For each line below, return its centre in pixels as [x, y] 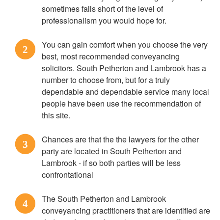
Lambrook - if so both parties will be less [111, 163]
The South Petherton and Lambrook [104, 199]
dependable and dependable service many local [125, 92]
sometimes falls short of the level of [102, 9]
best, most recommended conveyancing [111, 56]
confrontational [68, 175]
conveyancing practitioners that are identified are [126, 210]
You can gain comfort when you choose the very [125, 44]
